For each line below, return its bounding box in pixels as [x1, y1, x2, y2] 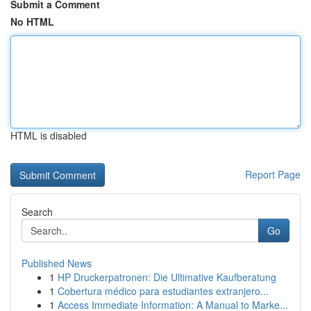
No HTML [10, 15, 54, 28]
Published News [22, 256, 92, 270]
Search [22, 205, 53, 219]
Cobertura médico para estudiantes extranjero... [58, 284, 269, 298]
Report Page [245, 167, 301, 181]
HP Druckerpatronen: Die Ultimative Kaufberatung [58, 270, 276, 284]
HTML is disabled [10, 128, 87, 142]
